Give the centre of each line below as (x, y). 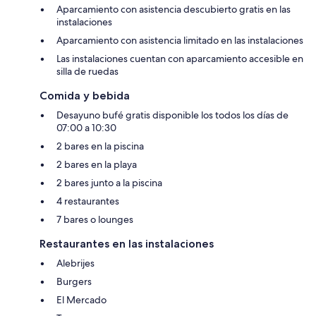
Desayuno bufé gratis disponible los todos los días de (172, 115)
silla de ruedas (87, 71)
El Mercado (81, 299)
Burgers (74, 281)
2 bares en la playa (97, 164)
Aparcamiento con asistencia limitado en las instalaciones (180, 40)
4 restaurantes (88, 201)
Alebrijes (75, 263)
